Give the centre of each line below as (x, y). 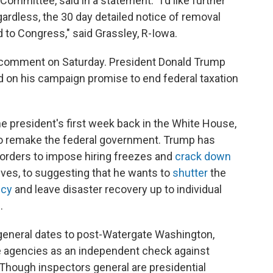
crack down (203, 156)
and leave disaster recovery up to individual (117, 189)
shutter (190, 173)
